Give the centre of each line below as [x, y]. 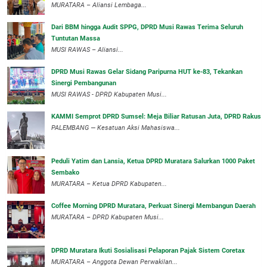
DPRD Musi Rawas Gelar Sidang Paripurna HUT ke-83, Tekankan [147, 72]
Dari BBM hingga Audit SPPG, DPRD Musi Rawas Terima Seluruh [147, 27]
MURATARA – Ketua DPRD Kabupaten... [109, 184]
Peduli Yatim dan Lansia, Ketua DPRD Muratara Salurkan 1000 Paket [153, 162]
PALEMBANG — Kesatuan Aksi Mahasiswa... [116, 128]
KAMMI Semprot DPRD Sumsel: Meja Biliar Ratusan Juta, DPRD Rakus [156, 117]
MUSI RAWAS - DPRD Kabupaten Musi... [109, 95]
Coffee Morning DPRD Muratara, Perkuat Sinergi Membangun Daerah [153, 206]
